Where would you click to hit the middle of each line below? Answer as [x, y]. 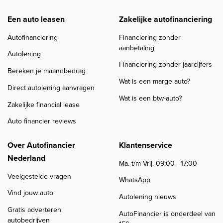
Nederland [26, 158]
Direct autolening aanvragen [51, 88]
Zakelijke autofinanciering [166, 19]
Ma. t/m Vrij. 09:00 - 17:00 [158, 163]
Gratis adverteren [34, 210]
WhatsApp [135, 180]
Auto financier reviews [42, 121]
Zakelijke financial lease [44, 104]
